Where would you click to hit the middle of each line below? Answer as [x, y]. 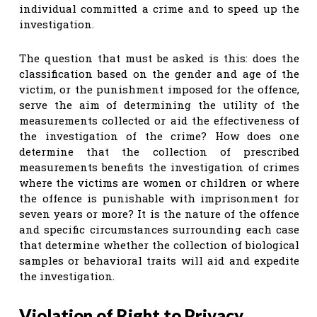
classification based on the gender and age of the [159, 73]
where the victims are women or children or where [159, 182]
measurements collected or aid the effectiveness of [159, 120]
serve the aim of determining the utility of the [159, 104]
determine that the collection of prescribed [159, 151]
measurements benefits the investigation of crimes [159, 167]
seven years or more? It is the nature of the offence [159, 213]
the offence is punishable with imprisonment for [159, 198]
